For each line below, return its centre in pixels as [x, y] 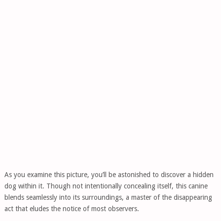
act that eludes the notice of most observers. [72, 209]
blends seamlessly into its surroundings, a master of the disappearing [108, 197]
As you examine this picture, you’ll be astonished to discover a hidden [109, 175]
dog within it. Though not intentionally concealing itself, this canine [106, 186]
